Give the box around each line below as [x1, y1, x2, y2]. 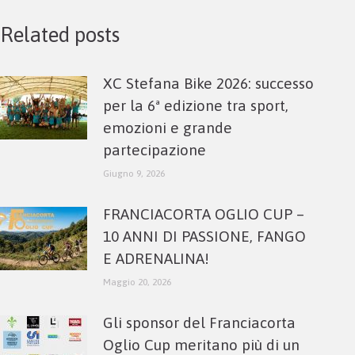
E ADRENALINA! [103, 250, 209, 267]
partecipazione [103, 141, 206, 158]
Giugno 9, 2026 [103, 168, 165, 179]
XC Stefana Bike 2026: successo [103, 74, 314, 92]
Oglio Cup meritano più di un [103, 336, 300, 353]
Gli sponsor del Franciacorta [103, 314, 296, 331]
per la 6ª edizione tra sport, [103, 97, 288, 114]
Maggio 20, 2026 [103, 277, 171, 288]
